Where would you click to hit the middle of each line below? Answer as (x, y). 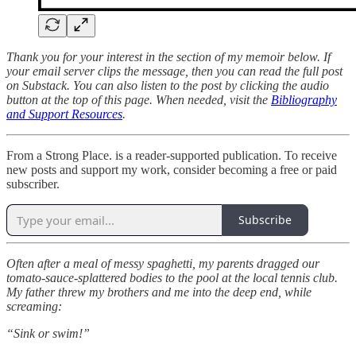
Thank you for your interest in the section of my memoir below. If (168, 56)
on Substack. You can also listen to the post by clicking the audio (168, 85)
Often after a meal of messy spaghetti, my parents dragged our (163, 263)
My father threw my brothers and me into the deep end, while (159, 292)
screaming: (34, 306)
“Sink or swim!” (48, 333)
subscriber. (33, 184)
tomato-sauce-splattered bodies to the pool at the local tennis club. (172, 277)
